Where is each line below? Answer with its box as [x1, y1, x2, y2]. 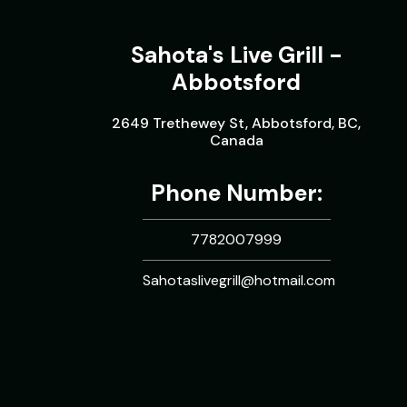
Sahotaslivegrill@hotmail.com [143, 271, 335, 290]
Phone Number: [150, 178, 323, 208]
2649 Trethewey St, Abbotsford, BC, [112, 114, 362, 133]
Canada [209, 131, 263, 150]
